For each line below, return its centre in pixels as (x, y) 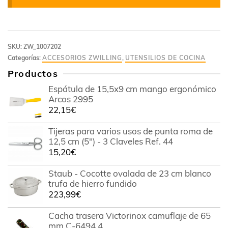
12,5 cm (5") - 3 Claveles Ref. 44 (111, 141)
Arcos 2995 (71, 99)
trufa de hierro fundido (93, 183)
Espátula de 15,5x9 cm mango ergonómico (132, 89)
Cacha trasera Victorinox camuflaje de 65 (130, 216)
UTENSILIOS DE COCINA (165, 58)
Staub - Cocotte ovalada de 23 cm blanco (130, 173)
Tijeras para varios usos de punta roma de (131, 131)
